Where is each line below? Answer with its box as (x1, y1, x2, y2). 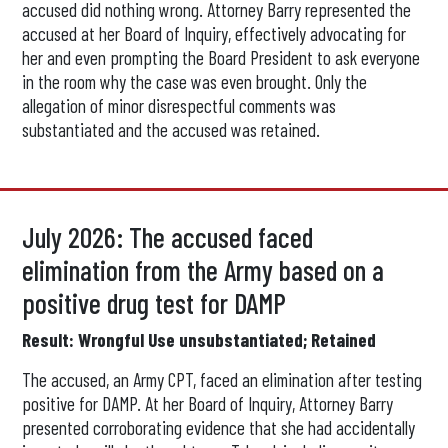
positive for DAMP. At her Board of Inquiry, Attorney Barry (22, 392, 394, 415)
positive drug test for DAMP (22, 286, 287, 320)
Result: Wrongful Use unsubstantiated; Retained (22, 328, 377, 351)
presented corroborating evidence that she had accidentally (22, 416, 416, 439)
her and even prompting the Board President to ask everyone (22, 46, 421, 69)
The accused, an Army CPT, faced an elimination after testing (22, 368, 423, 391)
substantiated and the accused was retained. (22, 118, 321, 141)
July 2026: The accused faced (22, 220, 314, 254)
